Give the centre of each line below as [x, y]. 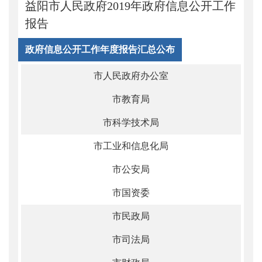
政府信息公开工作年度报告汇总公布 [100, 49]
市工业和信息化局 [131, 146]
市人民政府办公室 [131, 76]
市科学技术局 [131, 123]
